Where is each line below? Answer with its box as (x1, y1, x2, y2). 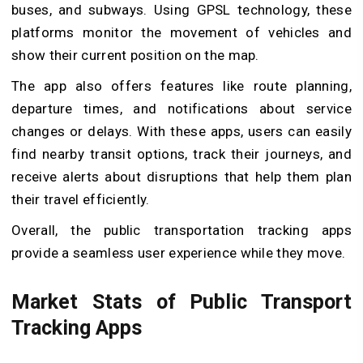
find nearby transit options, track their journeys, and (11, 145, 352, 162)
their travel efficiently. (11, 190, 150, 207)
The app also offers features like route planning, (11, 77, 352, 94)
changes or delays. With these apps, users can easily (11, 122, 352, 139)
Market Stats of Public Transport (11, 290, 352, 314)
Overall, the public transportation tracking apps (11, 221, 352, 238)
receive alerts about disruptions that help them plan (11, 168, 352, 185)
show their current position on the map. (11, 46, 259, 63)
